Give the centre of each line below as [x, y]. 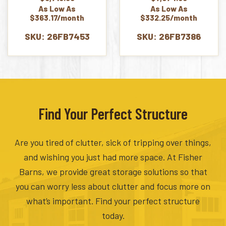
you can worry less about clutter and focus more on [113, 186]
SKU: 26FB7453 [57, 37]
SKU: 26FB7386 [169, 37]
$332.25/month [169, 18]
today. [113, 216]
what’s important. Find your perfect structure [113, 201]
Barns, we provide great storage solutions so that [113, 172]
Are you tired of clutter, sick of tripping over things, [113, 143]
